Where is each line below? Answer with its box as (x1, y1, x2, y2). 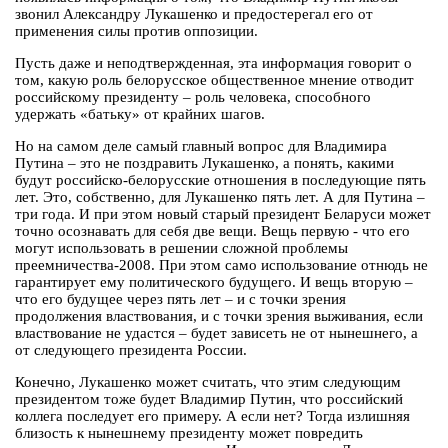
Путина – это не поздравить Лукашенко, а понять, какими (15, 155, 394, 172)
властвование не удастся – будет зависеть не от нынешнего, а (15, 325, 418, 342)
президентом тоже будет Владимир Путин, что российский (15, 391, 403, 408)
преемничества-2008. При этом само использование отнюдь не (15, 257, 428, 274)
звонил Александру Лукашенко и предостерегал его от (15, 6, 373, 23)
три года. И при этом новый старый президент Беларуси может (15, 206, 431, 223)
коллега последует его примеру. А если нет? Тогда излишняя (15, 408, 410, 425)
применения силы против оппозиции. (15, 23, 258, 40)
